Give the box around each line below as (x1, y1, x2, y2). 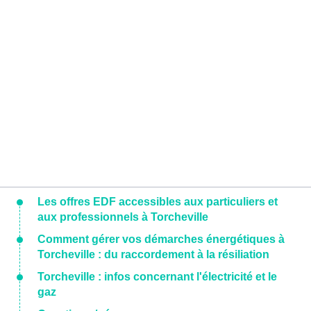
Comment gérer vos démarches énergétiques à (37, 233, 285, 246)
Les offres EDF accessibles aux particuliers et (37, 196, 278, 208)
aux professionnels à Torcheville (37, 211, 208, 224)
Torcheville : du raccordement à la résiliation (37, 249, 269, 261)
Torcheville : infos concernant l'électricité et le (37, 271, 277, 283)
